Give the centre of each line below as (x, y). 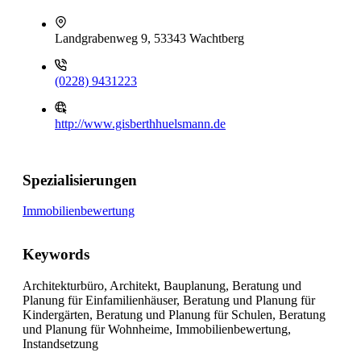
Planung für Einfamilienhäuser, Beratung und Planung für (169, 300)
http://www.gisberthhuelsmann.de (140, 124)
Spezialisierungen (80, 180)
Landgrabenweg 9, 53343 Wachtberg (149, 38)
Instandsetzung (60, 343)
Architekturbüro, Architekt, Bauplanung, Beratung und (162, 285)
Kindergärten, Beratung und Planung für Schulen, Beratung (174, 314)
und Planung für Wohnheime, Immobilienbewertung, (157, 329)
